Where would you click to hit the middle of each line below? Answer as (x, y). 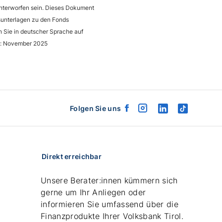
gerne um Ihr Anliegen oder (93, 192)
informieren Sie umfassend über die (110, 204)
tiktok (193, 112)
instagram (161, 112)
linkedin (176, 112)
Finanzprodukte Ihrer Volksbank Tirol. (112, 216)
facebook (144, 112)
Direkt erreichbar (72, 156)
